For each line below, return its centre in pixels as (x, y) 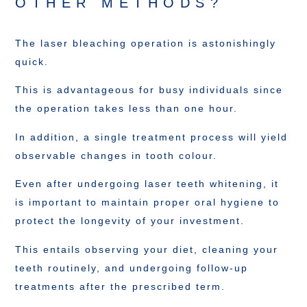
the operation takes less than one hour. (127, 109)
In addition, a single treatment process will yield (152, 137)
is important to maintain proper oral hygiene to (148, 202)
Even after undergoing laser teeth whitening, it (147, 184)
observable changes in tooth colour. (116, 155)
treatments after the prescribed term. (121, 286)
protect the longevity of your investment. (130, 221)
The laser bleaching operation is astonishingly (146, 44)
